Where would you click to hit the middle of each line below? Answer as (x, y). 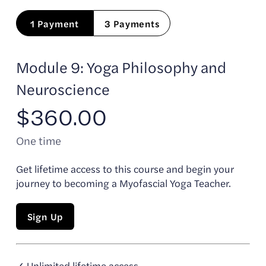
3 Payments (132, 23)
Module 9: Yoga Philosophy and (121, 67)
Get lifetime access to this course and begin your (125, 169)
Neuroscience (63, 89)
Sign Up (45, 217)
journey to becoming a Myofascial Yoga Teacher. (123, 183)
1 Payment (55, 23)
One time (38, 141)
